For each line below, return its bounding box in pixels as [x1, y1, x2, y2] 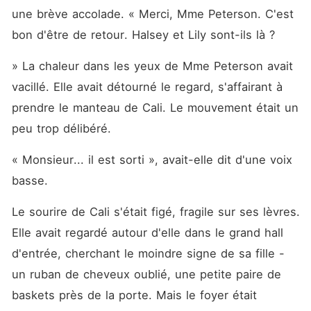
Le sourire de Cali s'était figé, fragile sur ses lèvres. [11, 205, 300, 219]
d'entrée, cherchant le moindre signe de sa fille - [11, 246, 285, 260]
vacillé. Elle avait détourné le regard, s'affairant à [11, 80, 283, 94]
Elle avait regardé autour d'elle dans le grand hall [11, 226, 283, 239]
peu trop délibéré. [11, 121, 111, 135]
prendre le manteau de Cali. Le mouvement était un [11, 101, 299, 115]
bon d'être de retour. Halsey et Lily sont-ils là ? [11, 28, 275, 42]
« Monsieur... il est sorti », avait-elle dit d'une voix [11, 153, 292, 167]
